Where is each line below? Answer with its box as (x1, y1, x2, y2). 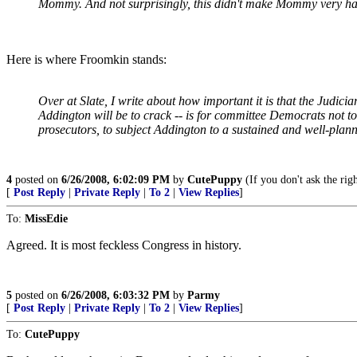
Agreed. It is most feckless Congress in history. (6, 238, 241, 252)
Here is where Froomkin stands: (6, 53, 167, 66)
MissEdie (25, 213, 68, 225)
